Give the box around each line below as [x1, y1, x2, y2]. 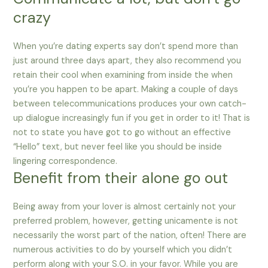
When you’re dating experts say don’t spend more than [13, 41, 239, 53]
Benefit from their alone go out [13, 168, 229, 188]
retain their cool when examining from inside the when [13, 69, 233, 81]
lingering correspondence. [13, 156, 118, 167]
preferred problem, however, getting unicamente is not [13, 215, 239, 227]
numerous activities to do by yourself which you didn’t [13, 244, 233, 256]
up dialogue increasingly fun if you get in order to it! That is [13, 112, 251, 124]
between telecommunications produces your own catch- [13, 98, 247, 110]
